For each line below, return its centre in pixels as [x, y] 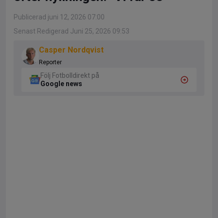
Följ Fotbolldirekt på [70, 75]
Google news [61, 83]
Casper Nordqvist [71, 50]
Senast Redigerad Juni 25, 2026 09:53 [72, 31]
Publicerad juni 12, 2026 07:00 [59, 17]
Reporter [50, 62]
